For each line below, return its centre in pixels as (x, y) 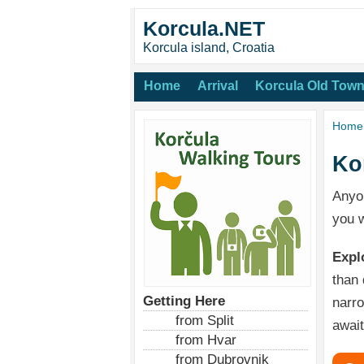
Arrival (218, 86)
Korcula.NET (204, 28)
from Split (205, 320)
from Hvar (206, 340)
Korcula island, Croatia (209, 48)
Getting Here (184, 301)
